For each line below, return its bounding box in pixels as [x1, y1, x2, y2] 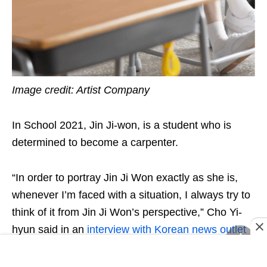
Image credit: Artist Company [12, 83, 150, 96]
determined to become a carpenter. [12, 136, 181, 148]
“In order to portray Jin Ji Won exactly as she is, [12, 171, 238, 184]
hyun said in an [12, 223, 87, 235]
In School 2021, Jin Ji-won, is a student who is [12, 119, 231, 131]
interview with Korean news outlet [87, 223, 246, 235]
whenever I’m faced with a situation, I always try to [12, 188, 250, 201]
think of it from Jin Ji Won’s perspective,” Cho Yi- [12, 206, 242, 218]
